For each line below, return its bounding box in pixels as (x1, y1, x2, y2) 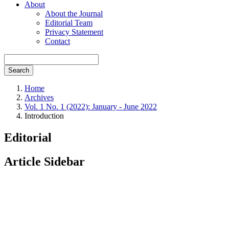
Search (8, 66, 29, 74)
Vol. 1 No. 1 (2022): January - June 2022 (25, 102, 157, 111)
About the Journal (45, 9, 103, 18)
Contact (45, 37, 70, 45)
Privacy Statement (45, 28, 103, 36)
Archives (25, 93, 54, 102)
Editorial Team (45, 18, 93, 27)
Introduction (25, 111, 64, 120)
